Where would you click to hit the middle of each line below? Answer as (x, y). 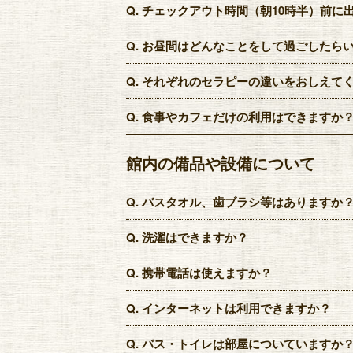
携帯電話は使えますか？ (207, 273)
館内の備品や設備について (221, 163)
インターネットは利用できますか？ (236, 308)
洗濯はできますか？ (195, 238)
